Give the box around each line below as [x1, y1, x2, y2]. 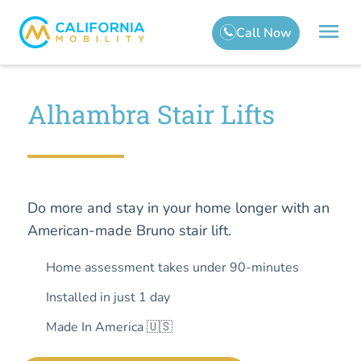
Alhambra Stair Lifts [27, 97, 275, 131]
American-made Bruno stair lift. [27, 221, 231, 240]
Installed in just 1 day [46, 288, 170, 306]
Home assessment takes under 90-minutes [46, 259, 299, 276]
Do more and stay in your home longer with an [27, 198, 330, 218]
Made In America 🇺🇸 [46, 318, 172, 336]
